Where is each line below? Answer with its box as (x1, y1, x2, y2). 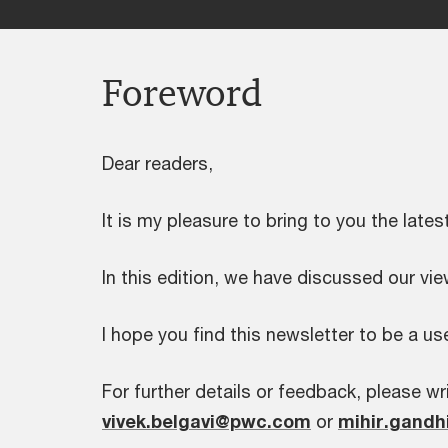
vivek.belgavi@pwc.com (102, 410, 311, 432)
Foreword (102, 69, 263, 117)
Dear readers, (102, 152, 213, 174)
